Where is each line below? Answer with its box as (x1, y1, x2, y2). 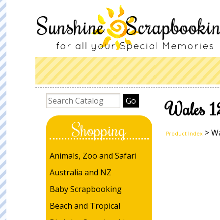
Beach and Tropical (49, 200, 120, 211)
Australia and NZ (49, 167, 111, 178)
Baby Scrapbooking (49, 184, 122, 194)
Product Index (165, 130, 203, 137)
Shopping (72, 118, 127, 140)
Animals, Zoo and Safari (49, 150, 137, 161)
